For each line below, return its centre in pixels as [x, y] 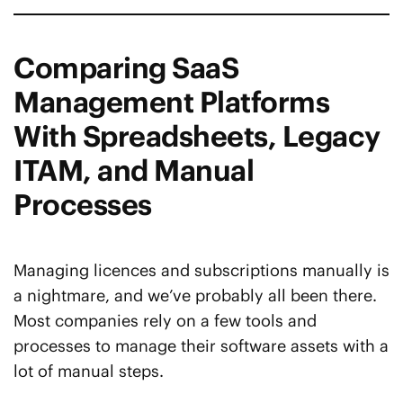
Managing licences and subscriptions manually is [201, 271]
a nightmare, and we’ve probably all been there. [195, 296]
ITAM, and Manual [134, 171]
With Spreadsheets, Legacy [197, 137]
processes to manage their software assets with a [201, 346]
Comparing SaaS [126, 68]
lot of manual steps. [89, 372]
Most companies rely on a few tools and [165, 321]
